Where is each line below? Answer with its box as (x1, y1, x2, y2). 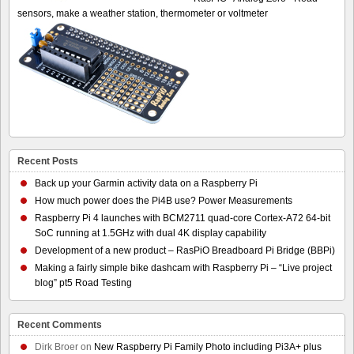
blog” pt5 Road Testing (35, 277, 132, 289)
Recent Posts (17, 156, 78, 168)
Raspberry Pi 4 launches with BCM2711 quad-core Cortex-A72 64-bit (35, 213, 330, 224)
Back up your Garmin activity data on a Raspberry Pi (35, 178, 258, 190)
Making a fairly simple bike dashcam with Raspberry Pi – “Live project (35, 262, 332, 274)
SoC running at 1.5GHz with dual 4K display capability (35, 228, 266, 239)
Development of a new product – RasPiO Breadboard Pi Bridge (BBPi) (35, 245, 335, 257)
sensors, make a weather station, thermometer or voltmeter (17, 8, 268, 20)
